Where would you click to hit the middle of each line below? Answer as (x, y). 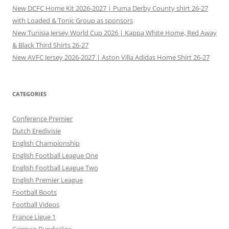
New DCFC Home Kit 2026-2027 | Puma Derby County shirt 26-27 (110, 8)
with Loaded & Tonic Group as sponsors (73, 21)
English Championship (46, 143)
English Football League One (55, 156)
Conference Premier (42, 119)
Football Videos (36, 205)
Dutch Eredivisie (37, 131)
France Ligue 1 (34, 217)
